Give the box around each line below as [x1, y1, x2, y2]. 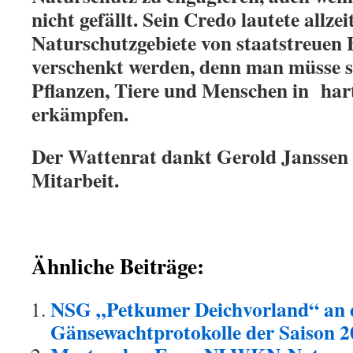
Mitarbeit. [32, 165, 119, 195]
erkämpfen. [32, 98, 128, 128]
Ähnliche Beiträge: [32, 250, 204, 281]
